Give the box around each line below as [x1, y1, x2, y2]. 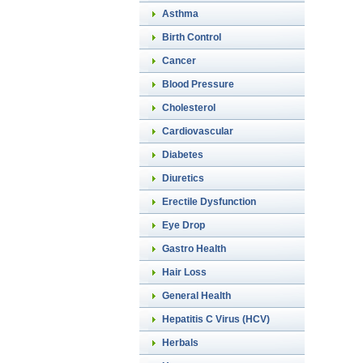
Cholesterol [162, 102, 216, 113]
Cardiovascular [162, 126, 233, 137]
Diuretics [162, 173, 204, 184]
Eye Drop [162, 220, 205, 231]
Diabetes [162, 149, 203, 160]
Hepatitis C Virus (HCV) [162, 314, 270, 325]
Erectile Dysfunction [162, 196, 256, 207]
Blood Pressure [162, 79, 234, 90]
